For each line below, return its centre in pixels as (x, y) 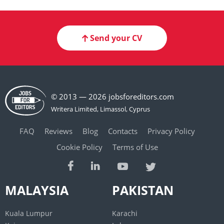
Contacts (122, 131)
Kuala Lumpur (29, 213)
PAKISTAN (143, 190)
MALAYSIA (37, 190)
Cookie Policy (79, 147)
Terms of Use (135, 147)
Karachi (125, 213)
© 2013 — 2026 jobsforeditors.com (112, 96)
